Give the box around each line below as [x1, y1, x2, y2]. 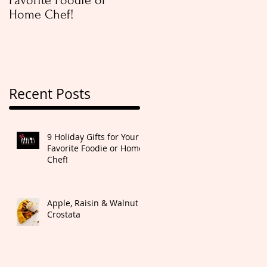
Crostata [47, 209, 80, 221]
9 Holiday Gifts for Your [47, 131, 139, 143]
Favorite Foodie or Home [47, 142, 144, 154]
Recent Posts [9, 85, 91, 104]
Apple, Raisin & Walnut [47, 197, 138, 209]
